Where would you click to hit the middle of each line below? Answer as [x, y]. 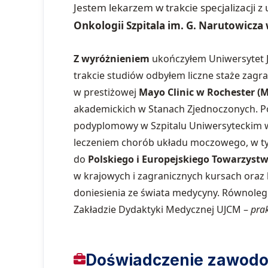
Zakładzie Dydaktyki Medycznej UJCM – [162, 209]
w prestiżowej [106, 92]
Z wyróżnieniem [112, 58]
